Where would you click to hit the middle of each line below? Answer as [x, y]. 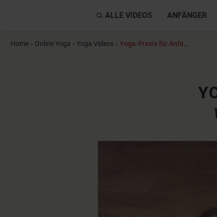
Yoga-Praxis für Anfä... [155, 44]
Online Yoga [53, 44]
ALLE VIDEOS [128, 15]
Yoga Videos [95, 44]
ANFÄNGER [187, 15]
